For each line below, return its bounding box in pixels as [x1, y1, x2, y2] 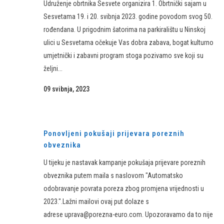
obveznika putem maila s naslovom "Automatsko [43, 171, 183, 179]
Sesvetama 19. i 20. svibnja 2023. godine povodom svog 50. [43, 12, 212, 21]
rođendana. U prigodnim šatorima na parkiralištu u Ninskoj [43, 25, 205, 34]
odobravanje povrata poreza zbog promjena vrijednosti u [43, 184, 204, 192]
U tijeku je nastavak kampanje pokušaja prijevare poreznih [43, 158, 205, 166]
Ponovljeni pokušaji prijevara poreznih [43, 129, 184, 138]
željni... [43, 64, 62, 73]
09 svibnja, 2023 [43, 85, 89, 93]
